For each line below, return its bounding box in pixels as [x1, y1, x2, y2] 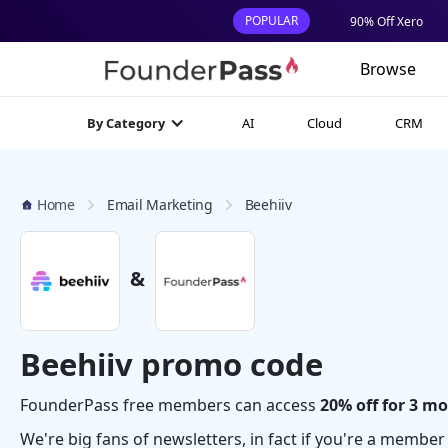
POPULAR [245, 12, 298, 29]
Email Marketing [106, 195, 213, 214]
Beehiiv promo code [20, 343, 323, 385]
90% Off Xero [349, 13, 423, 30]
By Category [87, 114, 166, 132]
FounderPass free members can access [20, 394, 320, 416]
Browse [359, 58, 416, 80]
